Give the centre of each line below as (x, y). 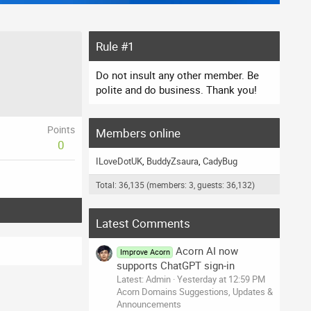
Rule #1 (115, 47)
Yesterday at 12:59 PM (221, 279)
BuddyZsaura (173, 161)
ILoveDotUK (119, 161)
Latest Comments (143, 224)
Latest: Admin (144, 279)
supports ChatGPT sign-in (176, 265)
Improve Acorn (145, 252)
